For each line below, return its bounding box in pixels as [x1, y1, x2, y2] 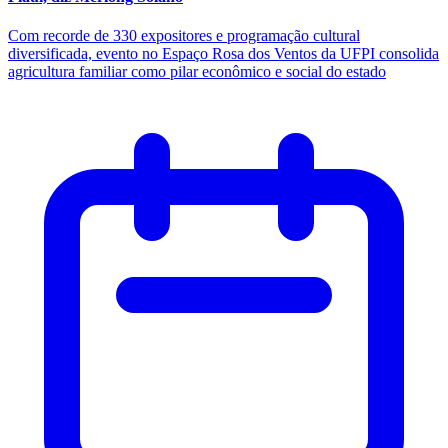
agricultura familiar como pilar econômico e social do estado [8, 63, 386, 81]
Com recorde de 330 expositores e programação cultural [8, 27, 360, 45]
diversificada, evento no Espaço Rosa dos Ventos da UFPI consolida [8, 45, 439, 63]
